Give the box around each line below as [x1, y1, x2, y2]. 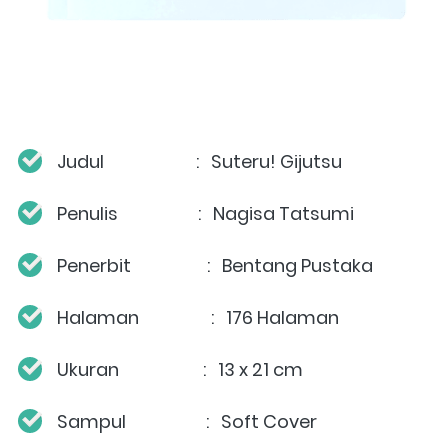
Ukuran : [57, 356, 214, 382]
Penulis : [57, 200, 209, 226]
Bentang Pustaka [222, 252, 373, 278]
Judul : [57, 148, 207, 174]
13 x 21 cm [218, 356, 303, 382]
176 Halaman [226, 304, 339, 330]
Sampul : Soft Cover [57, 408, 317, 434]
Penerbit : [57, 252, 218, 278]
